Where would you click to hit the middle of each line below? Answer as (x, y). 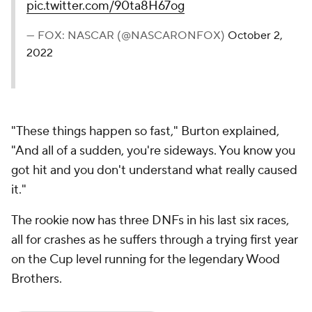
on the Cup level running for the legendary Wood (146, 259)
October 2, (255, 36)
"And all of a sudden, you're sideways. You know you (153, 151)
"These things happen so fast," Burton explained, (145, 131)
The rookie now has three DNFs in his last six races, (150, 220)
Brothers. (38, 279)
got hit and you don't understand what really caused (154, 170)
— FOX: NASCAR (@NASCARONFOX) (127, 36)
